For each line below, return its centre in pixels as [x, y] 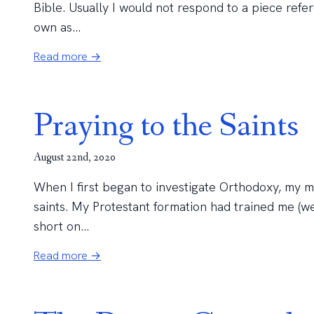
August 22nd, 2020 [75, 157]
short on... [61, 226]
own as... [57, 27]
